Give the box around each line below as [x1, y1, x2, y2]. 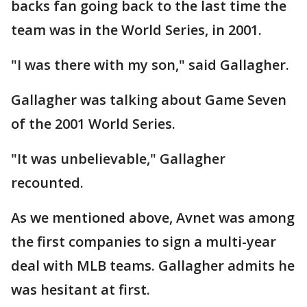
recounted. [11, 173, 84, 192]
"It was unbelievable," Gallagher [11, 149, 225, 168]
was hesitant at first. [11, 280, 150, 299]
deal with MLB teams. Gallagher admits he [11, 256, 295, 275]
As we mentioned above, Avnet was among [11, 208, 295, 227]
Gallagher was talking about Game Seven [11, 90, 286, 109]
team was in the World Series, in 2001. [11, 20, 262, 39]
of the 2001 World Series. [11, 114, 175, 133]
